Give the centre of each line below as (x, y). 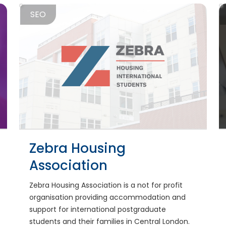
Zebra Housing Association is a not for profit (106, 185)
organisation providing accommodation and (107, 197)
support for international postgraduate (97, 209)
